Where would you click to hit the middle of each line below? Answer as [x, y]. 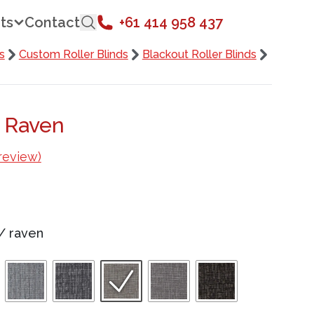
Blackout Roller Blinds [199, 54]
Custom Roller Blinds [73, 54]
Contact [53, 22]
